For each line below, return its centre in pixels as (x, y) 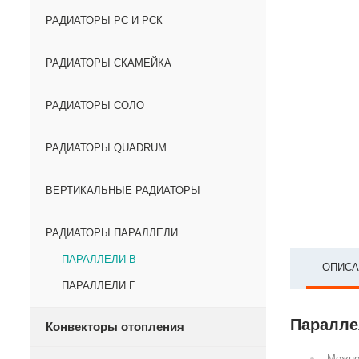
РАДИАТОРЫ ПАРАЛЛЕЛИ (112, 233)
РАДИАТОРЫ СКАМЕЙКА (109, 63)
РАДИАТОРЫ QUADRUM (106, 148)
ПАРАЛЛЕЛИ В (99, 259)
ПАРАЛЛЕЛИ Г (98, 286)
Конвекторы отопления (115, 327)
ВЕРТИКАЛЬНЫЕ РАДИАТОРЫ (123, 190)
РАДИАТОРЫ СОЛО (95, 105)
